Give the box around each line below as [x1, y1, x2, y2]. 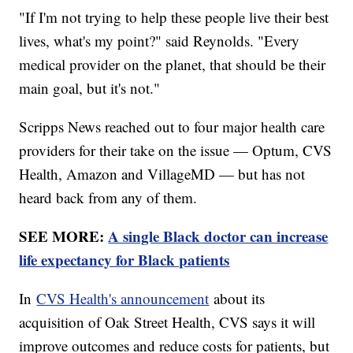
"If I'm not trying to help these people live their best [19, 6, 329, 27]
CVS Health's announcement [36, 288, 210, 308]
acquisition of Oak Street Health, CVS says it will [19, 311, 316, 332]
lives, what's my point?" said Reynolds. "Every [19, 30, 300, 50]
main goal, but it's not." [19, 77, 161, 98]
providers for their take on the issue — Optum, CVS [19, 139, 333, 160]
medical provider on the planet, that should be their [19, 54, 326, 74]
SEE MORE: [19, 225, 109, 247]
